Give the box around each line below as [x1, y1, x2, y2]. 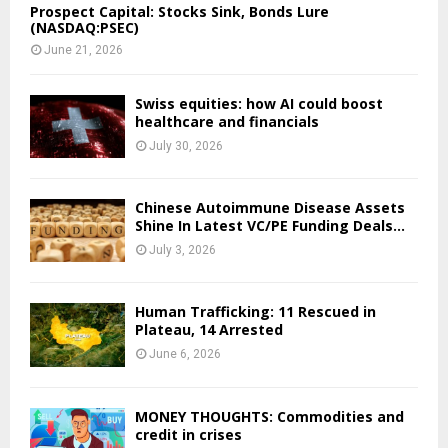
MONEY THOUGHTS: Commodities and [135, 406, 404, 426]
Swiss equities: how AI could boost [135, 93, 383, 113]
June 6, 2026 [149, 347, 221, 362]
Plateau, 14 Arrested [135, 320, 283, 340]
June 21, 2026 [44, 42, 123, 57]
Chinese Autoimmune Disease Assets [135, 197, 405, 217]
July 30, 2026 [149, 138, 223, 153]
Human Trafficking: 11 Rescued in [135, 302, 376, 322]
